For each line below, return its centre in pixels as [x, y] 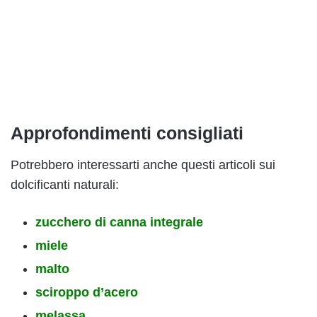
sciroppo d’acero [87, 292]
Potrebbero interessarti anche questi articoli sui [143, 165]
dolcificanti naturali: [65, 184]
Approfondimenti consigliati [127, 133]
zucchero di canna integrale [119, 222]
